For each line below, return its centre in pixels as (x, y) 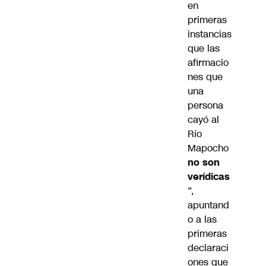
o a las (202, 219)
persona (205, 105)
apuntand (208, 205)
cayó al (203, 119)
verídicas (209, 176)
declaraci (208, 248)
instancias (210, 34)
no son (204, 162)
